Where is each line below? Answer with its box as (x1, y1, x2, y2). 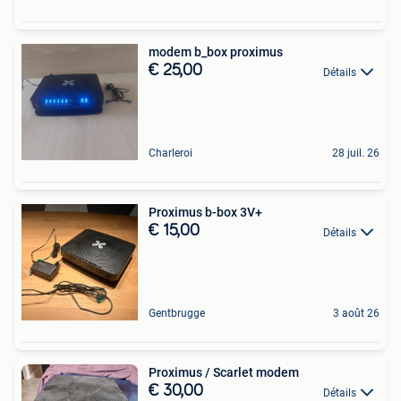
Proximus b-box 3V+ (149, 205, 262, 220)
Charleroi (149, 147, 192, 160)
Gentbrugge (149, 307, 205, 320)
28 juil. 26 (332, 147, 380, 160)
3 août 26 (333, 307, 380, 320)
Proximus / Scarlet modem (149, 365, 299, 380)
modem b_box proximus (149, 45, 283, 60)
